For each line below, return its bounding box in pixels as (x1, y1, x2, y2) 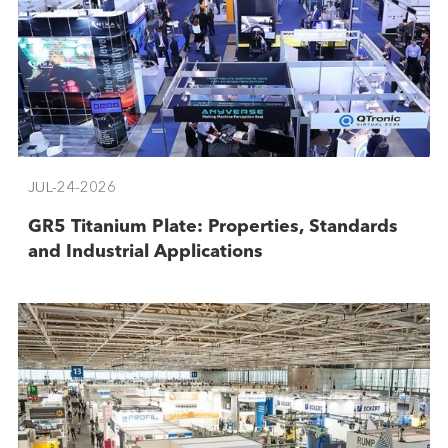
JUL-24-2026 (27, 180, 116, 196)
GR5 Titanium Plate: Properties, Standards (27, 217, 398, 236)
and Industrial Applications (27, 242, 263, 261)
